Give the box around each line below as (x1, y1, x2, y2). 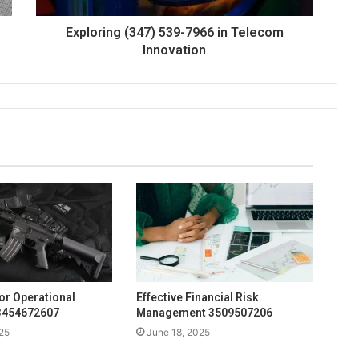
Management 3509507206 (135, 306, 272, 320)
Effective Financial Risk (135, 291, 259, 305)
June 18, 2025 (146, 326, 210, 339)
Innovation (143, 42, 206, 58)
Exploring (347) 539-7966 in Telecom (65, 25, 284, 41)
